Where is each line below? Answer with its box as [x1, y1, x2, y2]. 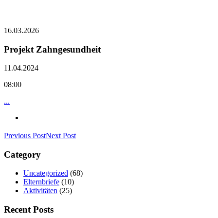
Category [4, 149, 41, 160]
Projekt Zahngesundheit [4, 44, 101, 54]
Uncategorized [23, 169, 68, 178]
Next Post [46, 131, 76, 140]
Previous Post [4, 131, 46, 140]
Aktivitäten [23, 186, 57, 195]
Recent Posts [4, 204, 54, 215]
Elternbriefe [23, 178, 59, 186]
